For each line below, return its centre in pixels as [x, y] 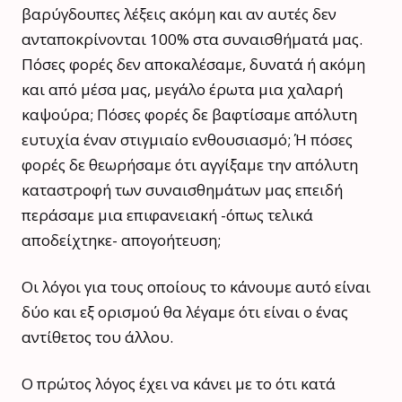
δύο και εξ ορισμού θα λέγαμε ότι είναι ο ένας [185, 311]
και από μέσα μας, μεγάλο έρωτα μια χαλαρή [182, 89]
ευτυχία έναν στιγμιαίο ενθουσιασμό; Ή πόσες [187, 139]
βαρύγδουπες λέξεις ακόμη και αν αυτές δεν [179, 13]
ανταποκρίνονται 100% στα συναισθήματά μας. [192, 39]
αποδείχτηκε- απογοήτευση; [121, 240]
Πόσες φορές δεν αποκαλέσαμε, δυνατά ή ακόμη [193, 64]
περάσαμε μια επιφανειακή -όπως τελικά [167, 214]
